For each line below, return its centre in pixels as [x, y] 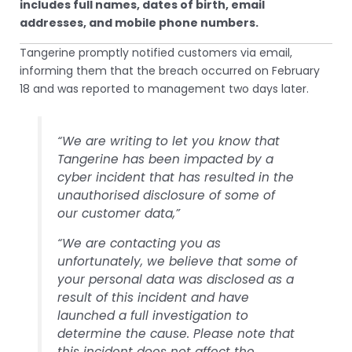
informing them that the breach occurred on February [170, 70]
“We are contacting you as [139, 244]
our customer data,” [119, 213]
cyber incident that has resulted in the [176, 177]
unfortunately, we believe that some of [178, 262]
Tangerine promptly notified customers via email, [156, 52]
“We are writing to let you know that [169, 141]
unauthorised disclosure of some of [167, 195]
